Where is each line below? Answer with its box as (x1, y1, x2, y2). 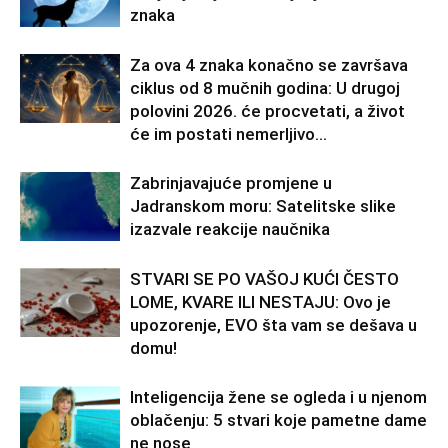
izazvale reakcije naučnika (130, 219, 330, 240)
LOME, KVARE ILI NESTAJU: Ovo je (130, 292, 391, 313)
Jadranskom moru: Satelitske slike (130, 196, 396, 217)
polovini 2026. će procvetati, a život (130, 101, 405, 122)
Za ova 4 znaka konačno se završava (130, 55, 408, 76)
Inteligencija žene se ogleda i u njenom (130, 387, 427, 408)
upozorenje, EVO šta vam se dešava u (130, 315, 417, 336)
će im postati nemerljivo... (130, 124, 327, 145)
